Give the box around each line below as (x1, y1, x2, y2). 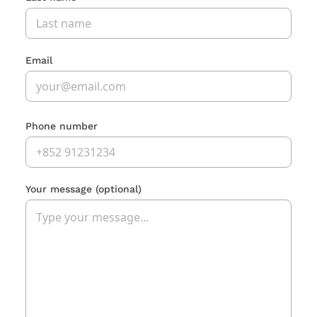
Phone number (25, 120, 98, 132)
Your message (25, 183, 96, 195)
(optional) (96, 183, 142, 195)
